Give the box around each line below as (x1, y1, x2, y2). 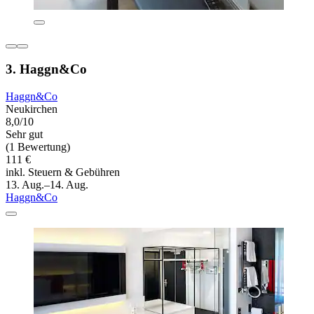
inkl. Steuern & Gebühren (6, 166, 120, 179)
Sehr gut (6, 128, 43, 141)
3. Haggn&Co (6, 62, 87, 77)
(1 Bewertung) (6, 141, 70, 153)
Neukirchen (6, 103, 57, 116)
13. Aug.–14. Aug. (6, 179, 88, 191)
